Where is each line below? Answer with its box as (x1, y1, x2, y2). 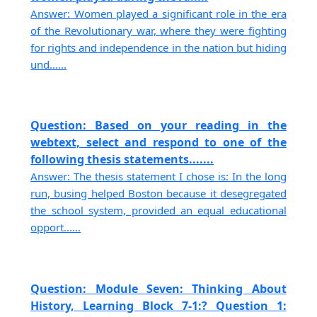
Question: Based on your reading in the (30, 117, 287, 134)
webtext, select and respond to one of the (30, 134, 287, 151)
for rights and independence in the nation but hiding (30, 40, 287, 54)
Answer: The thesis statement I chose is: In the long (30, 169, 287, 184)
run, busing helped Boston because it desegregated (30, 186, 287, 201)
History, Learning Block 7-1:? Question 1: (30, 297, 287, 313)
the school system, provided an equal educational (30, 203, 287, 218)
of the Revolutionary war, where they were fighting (30, 23, 287, 38)
